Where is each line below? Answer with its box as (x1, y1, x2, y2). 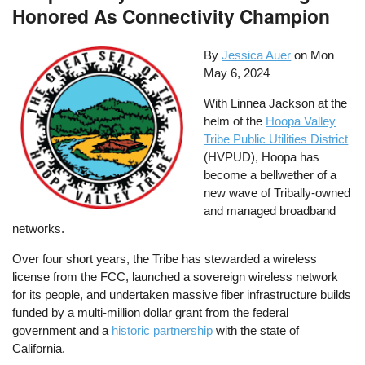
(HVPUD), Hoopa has (204, 150, 320, 165)
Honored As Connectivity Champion (12, 2, 331, 30)
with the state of (213, 323, 300, 338)
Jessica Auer (222, 48, 292, 63)
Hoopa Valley (266, 114, 336, 129)
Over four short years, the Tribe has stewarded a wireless (12, 252, 318, 266)
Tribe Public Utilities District (204, 132, 349, 147)
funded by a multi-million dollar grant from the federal (12, 306, 289, 320)
